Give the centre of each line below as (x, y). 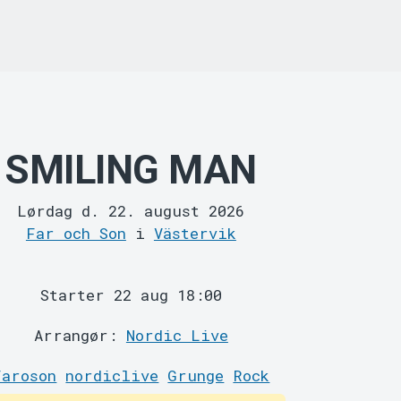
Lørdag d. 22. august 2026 (131, 211)
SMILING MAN (131, 170)
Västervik (195, 234)
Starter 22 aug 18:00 (131, 295)
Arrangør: (80, 336)
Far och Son (76, 234)
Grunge (196, 376)
